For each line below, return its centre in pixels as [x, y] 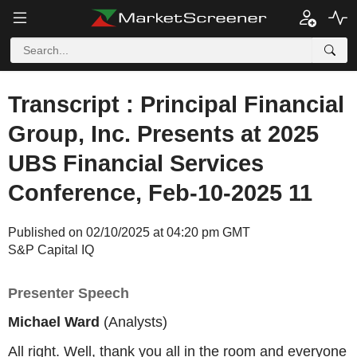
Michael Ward [54, 322]
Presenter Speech [69, 293]
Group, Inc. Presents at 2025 [163, 134]
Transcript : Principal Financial [176, 104]
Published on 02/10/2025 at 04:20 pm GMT [129, 232]
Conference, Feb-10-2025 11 [160, 193]
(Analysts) [133, 322]
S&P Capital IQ [51, 250]
